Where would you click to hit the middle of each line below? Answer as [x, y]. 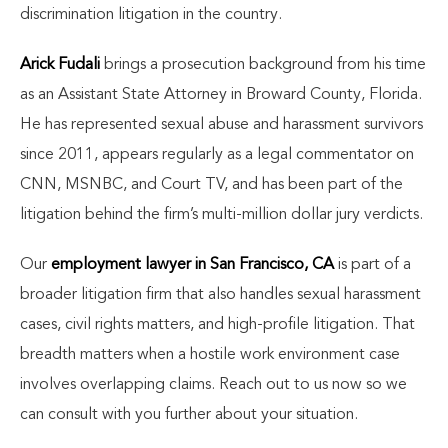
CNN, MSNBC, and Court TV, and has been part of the [211, 185]
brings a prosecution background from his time [263, 65]
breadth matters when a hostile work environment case [210, 355]
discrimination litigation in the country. [151, 15]
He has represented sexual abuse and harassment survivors [221, 125]
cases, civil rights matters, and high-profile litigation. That [217, 325]
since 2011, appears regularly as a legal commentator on [217, 155]
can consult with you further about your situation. [189, 415]
